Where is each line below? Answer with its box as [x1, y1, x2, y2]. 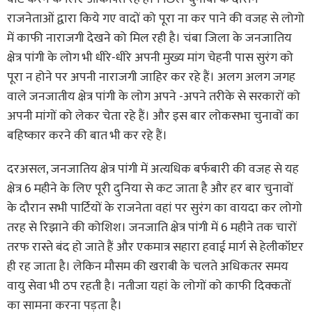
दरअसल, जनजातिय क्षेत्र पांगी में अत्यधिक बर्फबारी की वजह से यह [7, 158, 299, 180]
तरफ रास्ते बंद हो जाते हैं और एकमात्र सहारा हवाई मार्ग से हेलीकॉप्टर [7, 236, 304, 258]
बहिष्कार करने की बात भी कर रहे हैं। [7, 125, 167, 146]
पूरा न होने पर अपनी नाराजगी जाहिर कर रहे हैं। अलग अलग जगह [7, 66, 295, 88]
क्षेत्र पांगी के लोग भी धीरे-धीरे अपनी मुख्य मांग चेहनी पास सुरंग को [7, 47, 293, 68]
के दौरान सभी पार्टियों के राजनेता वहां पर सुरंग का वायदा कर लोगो [7, 197, 302, 219]
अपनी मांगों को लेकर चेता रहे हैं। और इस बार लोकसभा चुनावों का [7, 105, 299, 127]
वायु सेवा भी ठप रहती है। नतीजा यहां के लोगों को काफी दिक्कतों [7, 275, 291, 297]
